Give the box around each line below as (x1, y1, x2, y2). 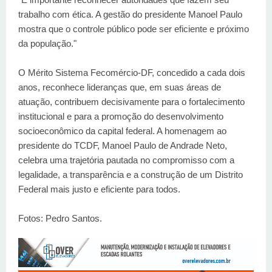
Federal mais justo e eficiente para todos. (18, 183, 180, 194)
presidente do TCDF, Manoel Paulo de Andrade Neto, (18, 140, 227, 151)
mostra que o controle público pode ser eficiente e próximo (18, 23, 249, 34)
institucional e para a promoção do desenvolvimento (18, 110, 223, 121)
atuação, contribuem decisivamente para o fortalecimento (18, 96, 245, 107)
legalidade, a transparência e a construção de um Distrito (18, 169, 243, 180)
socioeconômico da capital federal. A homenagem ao (18, 125, 226, 136)
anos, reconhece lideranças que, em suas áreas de (18, 81, 221, 92)
